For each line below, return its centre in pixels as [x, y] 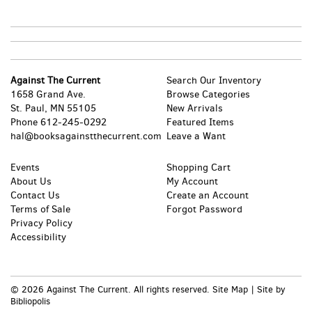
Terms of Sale [40, 210]
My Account [192, 182]
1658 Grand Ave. [48, 95]
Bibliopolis [30, 302]
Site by [271, 290]
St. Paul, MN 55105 [53, 109]
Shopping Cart [198, 168]
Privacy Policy [41, 224]
